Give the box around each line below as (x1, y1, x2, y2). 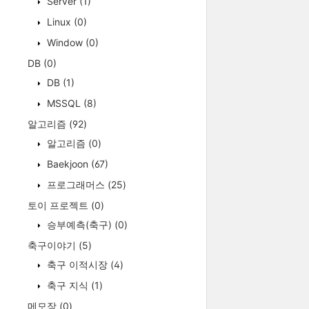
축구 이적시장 (44, 259, 110, 270)
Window (44, 37, 86, 48)
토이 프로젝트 (28, 199, 91, 211)
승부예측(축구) (44, 219, 114, 230)
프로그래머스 (44, 179, 108, 190)
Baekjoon (44, 158, 91, 170)
